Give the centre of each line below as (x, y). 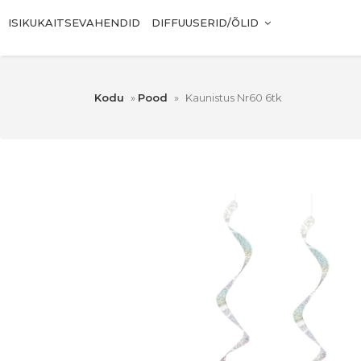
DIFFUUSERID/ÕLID (205, 23)
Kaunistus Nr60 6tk (234, 98)
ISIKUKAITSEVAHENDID (74, 23)
